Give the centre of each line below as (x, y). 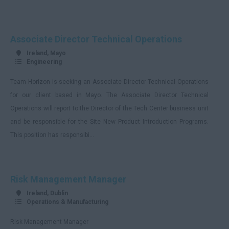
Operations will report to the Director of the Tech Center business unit (109, 108)
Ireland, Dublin (47, 193)
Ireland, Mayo (46, 53)
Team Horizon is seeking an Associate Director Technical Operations (109, 82)
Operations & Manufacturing (67, 202)
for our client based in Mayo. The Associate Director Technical (109, 95)
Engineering (44, 62)
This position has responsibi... (52, 135)
